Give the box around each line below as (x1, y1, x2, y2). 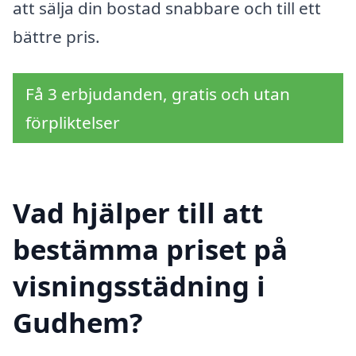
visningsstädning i (13, 266, 265, 304)
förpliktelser (25, 111, 120, 134)
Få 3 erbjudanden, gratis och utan (25, 83, 290, 106)
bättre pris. (13, 25, 100, 48)
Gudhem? (13, 303, 143, 341)
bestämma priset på (13, 230, 288, 268)
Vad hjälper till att (13, 193, 263, 231)
